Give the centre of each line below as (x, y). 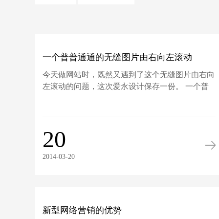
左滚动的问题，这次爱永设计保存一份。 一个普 (126, 86)
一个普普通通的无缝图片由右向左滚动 (118, 57)
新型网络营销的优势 (82, 210)
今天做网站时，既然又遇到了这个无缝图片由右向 (129, 75)
